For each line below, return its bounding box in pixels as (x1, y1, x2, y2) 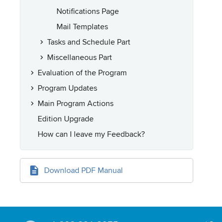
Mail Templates (56, 20, 108, 32)
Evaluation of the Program (38, 66, 127, 78)
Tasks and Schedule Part (47, 36, 130, 48)
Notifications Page (56, 5, 119, 17)
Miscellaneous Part (47, 51, 112, 63)
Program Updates (38, 82, 97, 94)
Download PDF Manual (44, 164, 123, 176)
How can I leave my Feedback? (38, 128, 145, 140)
